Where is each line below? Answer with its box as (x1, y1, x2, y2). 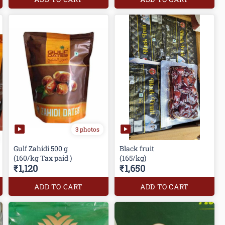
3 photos (75, 125, 100, 133)
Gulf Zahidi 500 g (14, 144, 68, 154)
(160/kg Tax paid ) (14, 153, 72, 163)
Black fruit (120, 144, 156, 154)
